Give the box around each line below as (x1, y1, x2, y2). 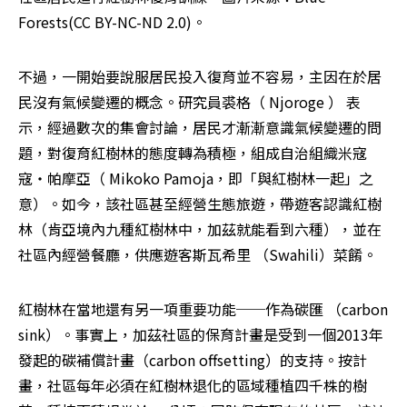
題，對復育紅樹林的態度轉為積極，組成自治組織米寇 (18, 142, 367, 164)
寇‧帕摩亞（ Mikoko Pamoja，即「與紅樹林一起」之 (18, 167, 373, 190)
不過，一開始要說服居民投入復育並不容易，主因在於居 (18, 65, 382, 88)
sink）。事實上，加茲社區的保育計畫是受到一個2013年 (18, 323, 383, 346)
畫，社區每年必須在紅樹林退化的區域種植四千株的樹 (18, 374, 367, 397)
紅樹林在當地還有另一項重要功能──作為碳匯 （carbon (18, 298, 388, 321)
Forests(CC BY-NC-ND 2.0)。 (18, 11, 206, 34)
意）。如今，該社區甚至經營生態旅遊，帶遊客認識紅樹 (18, 193, 382, 215)
